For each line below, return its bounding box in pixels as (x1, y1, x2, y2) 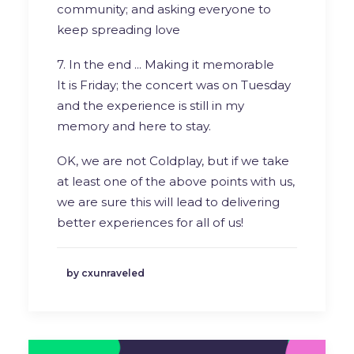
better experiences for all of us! (57, 214, 243, 230)
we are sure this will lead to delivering (57, 194, 280, 209)
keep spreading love (57, 21, 180, 37)
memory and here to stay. (57, 118, 211, 134)
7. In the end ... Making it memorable (57, 56, 274, 72)
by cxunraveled (66, 267, 145, 280)
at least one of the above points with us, (57, 173, 295, 189)
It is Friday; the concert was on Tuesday (57, 77, 291, 92)
